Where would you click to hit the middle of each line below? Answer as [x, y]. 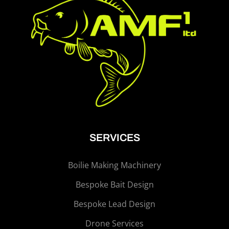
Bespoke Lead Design [114, 204]
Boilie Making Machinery [114, 165]
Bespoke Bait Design [114, 185]
